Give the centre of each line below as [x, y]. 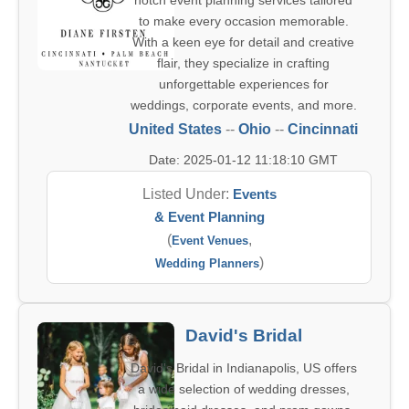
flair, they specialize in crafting [243, 63]
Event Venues [210, 241]
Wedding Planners [207, 263]
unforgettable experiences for [243, 84]
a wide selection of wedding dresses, [243, 389]
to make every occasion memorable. [243, 21]
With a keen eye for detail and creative [243, 42]
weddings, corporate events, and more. [243, 105]
